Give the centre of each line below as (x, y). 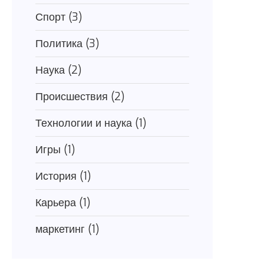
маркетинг (62, 229)
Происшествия (73, 97)
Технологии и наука (85, 123)
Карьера (57, 203)
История (57, 176)
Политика (60, 44)
